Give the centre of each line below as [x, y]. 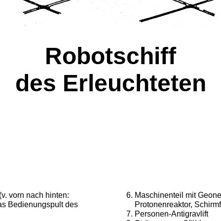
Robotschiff [110, 56]
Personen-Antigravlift [171, 214]
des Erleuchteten [110, 83]
